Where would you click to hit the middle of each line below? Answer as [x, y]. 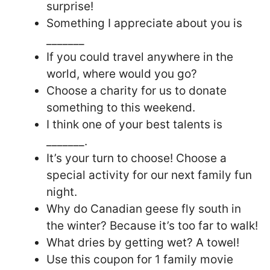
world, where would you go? [122, 74]
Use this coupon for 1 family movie [140, 259]
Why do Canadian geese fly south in [144, 209]
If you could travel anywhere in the [140, 57]
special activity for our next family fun [149, 175]
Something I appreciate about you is [144, 23]
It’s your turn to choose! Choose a [137, 158]
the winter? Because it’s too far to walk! [152, 225]
